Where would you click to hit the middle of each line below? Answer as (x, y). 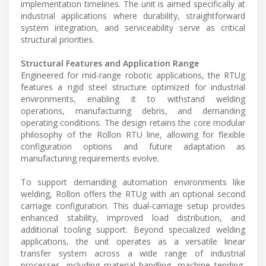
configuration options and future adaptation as (133, 147)
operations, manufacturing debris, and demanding (133, 111)
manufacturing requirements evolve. (90, 159)
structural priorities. (58, 40)
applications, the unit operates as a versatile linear (133, 242)
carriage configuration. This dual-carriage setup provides (133, 206)
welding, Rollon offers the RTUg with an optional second (133, 194)
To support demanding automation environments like (133, 182)
